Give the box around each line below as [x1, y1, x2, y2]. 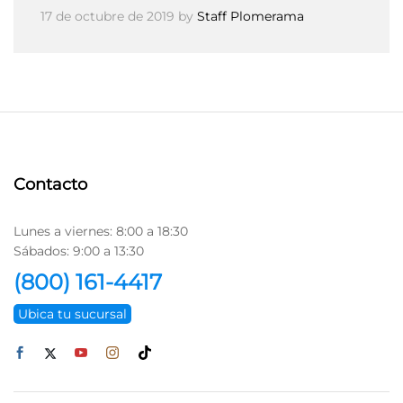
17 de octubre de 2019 [40, 8, 175, 24]
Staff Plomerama [197, 8, 304, 24]
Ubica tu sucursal [18, 306, 127, 322]
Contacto [13, 175, 87, 194]
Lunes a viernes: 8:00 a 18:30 [13, 223, 188, 239]
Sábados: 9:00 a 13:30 [13, 243, 144, 259]
